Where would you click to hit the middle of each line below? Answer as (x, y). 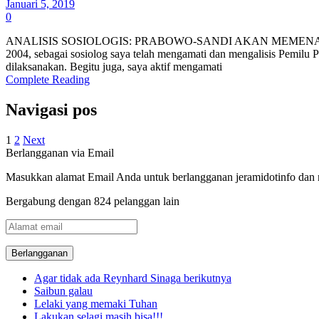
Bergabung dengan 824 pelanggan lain (93, 202)
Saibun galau (63, 291)
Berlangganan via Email (60, 153)
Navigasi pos (51, 110)
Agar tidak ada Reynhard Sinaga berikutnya (133, 278)
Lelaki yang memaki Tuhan (96, 304)
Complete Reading (48, 80)
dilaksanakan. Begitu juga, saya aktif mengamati (114, 67)
